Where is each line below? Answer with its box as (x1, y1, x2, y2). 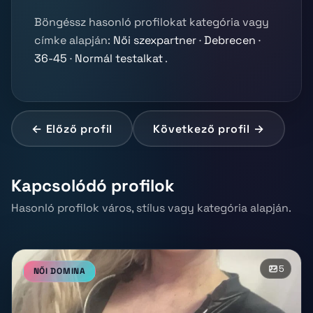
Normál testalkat (75, 51, 163, 66)
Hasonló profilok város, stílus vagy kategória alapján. (11, 200, 291, 215)
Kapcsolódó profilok (11, 175, 175, 197)
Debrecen (204, 33, 256, 48)
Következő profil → (153, 121, 265, 136)
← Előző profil (31, 121, 113, 136)
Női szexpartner (113, 33, 196, 48)
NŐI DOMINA (33, 265, 86, 277)
